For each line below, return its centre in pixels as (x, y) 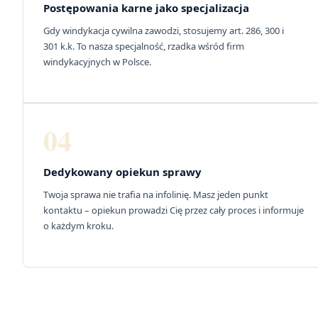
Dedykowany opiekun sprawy (122, 172)
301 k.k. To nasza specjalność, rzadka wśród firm (144, 46)
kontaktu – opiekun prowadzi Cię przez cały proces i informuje (174, 210)
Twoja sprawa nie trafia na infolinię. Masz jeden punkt (156, 195)
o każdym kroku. (78, 226)
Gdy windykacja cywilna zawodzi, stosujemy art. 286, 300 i (164, 30)
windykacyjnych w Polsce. (97, 61)
